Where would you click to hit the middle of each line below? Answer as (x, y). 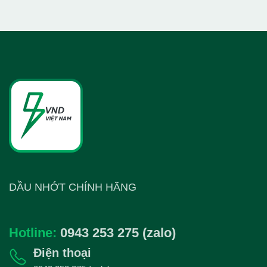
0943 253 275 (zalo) (118, 233)
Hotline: (33, 233)
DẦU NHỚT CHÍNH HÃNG (73, 187)
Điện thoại (62, 253)
